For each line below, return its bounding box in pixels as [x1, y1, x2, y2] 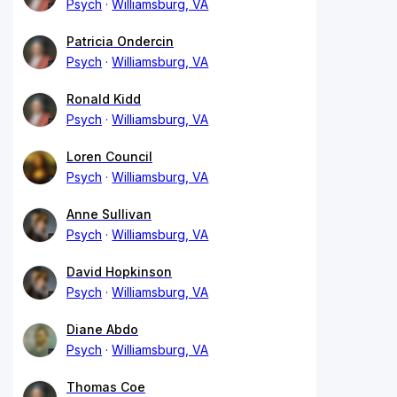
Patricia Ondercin [66, 33, 174, 49]
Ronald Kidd [66, 90, 141, 106]
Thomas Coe [66, 378, 145, 394]
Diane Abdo [66, 321, 138, 337]
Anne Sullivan [66, 206, 152, 222]
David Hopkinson [66, 263, 172, 279]
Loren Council [66, 148, 152, 164]
